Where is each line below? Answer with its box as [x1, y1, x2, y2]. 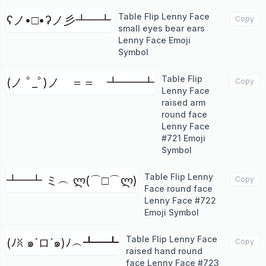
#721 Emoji [161, 133, 205, 143]
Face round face [144, 183, 213, 194]
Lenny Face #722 [144, 195, 216, 205]
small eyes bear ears [118, 23, 205, 33]
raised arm [161, 97, 205, 107]
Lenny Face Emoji [118, 35, 191, 45]
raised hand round [126, 246, 202, 256]
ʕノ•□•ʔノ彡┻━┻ [7, 13, 111, 27]
